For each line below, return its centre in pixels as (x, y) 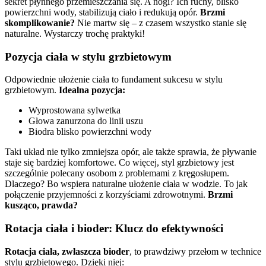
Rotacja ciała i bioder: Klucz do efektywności (114, 228)
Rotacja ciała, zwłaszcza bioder (67, 251)
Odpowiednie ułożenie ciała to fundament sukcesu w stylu (114, 80)
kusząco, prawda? (41, 205)
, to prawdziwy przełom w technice (195, 251)
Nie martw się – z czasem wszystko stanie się (161, 23)
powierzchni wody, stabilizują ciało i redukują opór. (102, 12)
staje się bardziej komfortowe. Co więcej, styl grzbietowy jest (119, 163)
